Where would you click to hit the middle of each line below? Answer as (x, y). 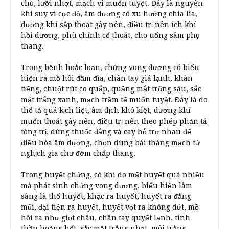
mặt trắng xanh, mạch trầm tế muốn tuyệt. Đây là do (114, 100)
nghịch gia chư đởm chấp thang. (78, 153)
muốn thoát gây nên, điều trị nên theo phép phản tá (114, 121)
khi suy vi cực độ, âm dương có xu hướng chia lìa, (109, 14)
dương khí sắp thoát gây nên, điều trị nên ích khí (109, 25)
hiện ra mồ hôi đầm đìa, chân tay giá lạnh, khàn (107, 78)
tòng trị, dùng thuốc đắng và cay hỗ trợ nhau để (106, 132)
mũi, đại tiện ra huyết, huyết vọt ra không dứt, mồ (110, 207)
